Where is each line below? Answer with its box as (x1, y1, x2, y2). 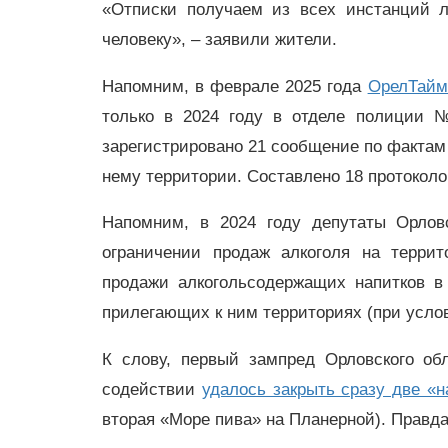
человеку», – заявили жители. (102, 29, 337, 49)
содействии (102, 380, 202, 400)
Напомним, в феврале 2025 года (102, 76, 368, 96)
